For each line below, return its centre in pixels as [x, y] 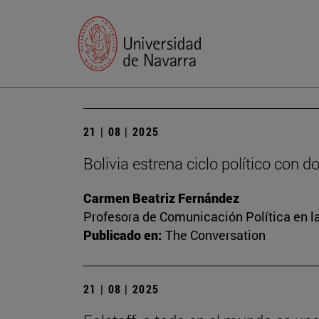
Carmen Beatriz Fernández [161, 198]
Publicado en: [122, 235]
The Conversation [215, 235]
